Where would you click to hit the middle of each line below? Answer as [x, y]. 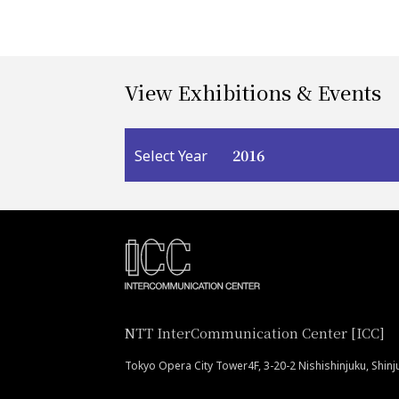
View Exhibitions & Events [253, 92]
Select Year [171, 155]
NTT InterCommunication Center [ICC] [255, 332]
